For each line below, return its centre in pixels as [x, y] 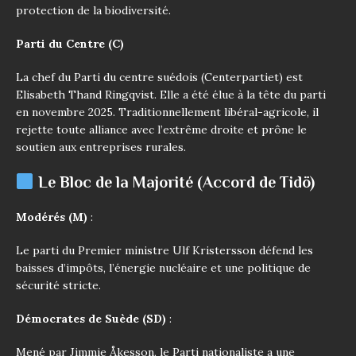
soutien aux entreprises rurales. [101, 147]
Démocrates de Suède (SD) [91, 318]
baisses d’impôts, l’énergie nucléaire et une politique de [163, 267]
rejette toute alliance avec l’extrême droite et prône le [161, 129]
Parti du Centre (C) [70, 43]
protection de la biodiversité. [93, 10]
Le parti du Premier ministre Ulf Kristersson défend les [164, 250]
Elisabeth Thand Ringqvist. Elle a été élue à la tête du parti [171, 94]
